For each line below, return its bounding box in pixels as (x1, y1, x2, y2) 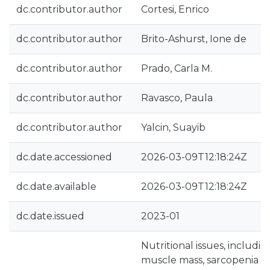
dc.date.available (16, 181, 96, 192)
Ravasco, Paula (141, 92, 213, 104)
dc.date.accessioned (16, 151, 112, 163)
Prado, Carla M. (141, 63, 212, 74)
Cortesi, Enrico (141, 4, 209, 15)
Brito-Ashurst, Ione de (141, 33, 246, 45)
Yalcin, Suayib (141, 122, 206, 133)
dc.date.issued (16, 210, 84, 222)
